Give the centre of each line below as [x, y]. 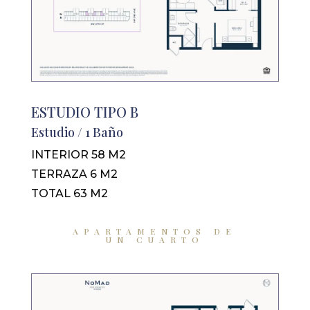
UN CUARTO [155, 239]
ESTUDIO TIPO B [84, 112]
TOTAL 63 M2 [69, 194]
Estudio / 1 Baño [77, 133]
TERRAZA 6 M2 [74, 174]
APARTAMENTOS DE [155, 231]
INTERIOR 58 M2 [78, 155]
